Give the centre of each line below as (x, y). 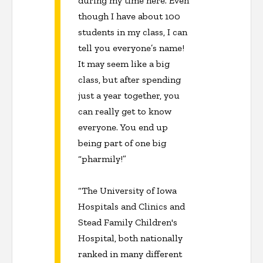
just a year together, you (129, 95)
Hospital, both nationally (130, 238)
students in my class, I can (133, 32)
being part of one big (122, 143)
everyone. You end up (123, 127)
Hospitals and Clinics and (131, 206)
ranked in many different (130, 254)
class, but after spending (129, 79)
